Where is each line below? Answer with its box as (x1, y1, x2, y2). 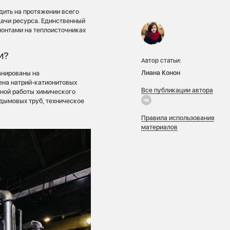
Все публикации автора (141, 86, 213, 94)
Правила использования (141, 114, 214, 122)
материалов (141, 123, 178, 131)
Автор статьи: (141, 56, 181, 64)
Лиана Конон (141, 68, 180, 76)
